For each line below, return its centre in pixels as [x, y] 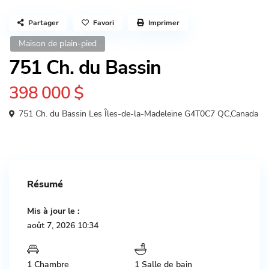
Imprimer [164, 23]
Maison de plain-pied [58, 44]
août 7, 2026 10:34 [63, 225]
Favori [104, 23]
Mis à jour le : [53, 211]
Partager [44, 23]
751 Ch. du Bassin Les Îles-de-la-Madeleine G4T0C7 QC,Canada [137, 114]
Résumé [45, 184]
